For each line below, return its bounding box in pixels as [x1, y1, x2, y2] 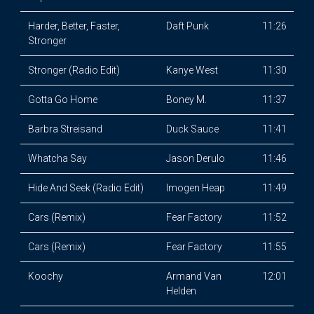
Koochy [27, 271, 63, 282]
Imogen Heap [165, 182, 225, 193]
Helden [165, 285, 196, 296]
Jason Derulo [165, 153, 225, 164]
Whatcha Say [27, 153, 87, 164]
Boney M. [165, 94, 207, 105]
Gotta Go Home [27, 94, 97, 105]
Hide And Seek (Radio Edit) [27, 182, 144, 193]
